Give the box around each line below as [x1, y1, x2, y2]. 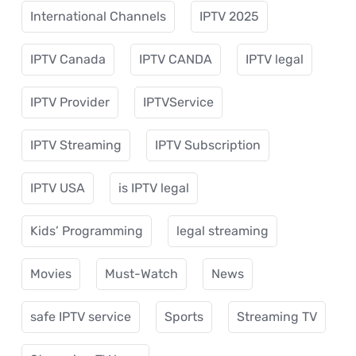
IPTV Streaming [30, 137, 122, 153]
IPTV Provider [30, 94, 110, 110]
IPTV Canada [30, 51, 106, 67]
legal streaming [176, 222, 269, 238]
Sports [164, 308, 203, 324]
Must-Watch [105, 265, 178, 281]
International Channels [30, 8, 166, 24]
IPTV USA [30, 180, 85, 195]
